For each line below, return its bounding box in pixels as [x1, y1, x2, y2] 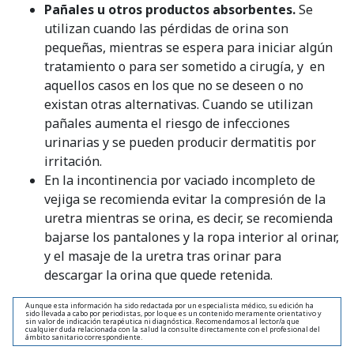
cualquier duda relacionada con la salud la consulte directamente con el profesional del [25, 323, 320, 334]
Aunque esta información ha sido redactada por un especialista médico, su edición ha [25, 299, 314, 311]
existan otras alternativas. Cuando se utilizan [44, 95, 313, 113]
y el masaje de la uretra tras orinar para [44, 247, 281, 265]
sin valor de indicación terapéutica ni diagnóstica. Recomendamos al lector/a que [25, 315, 299, 326]
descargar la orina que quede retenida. [44, 265, 273, 284]
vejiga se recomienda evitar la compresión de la [44, 190, 326, 208]
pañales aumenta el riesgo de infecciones [44, 114, 290, 132]
